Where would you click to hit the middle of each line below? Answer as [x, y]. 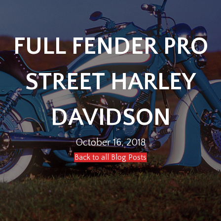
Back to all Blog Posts [110, 157]
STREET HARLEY [110, 82]
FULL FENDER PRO [110, 47]
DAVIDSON [110, 118]
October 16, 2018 [110, 143]
